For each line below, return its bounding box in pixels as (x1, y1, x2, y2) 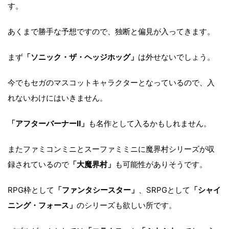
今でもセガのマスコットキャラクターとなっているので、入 (8, 77, 215, 87)
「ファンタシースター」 (54, 185, 139, 195)
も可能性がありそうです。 (115, 159, 207, 169)
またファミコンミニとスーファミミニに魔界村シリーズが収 (8, 144, 215, 154)
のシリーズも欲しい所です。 (77, 200, 176, 210)
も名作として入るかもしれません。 (88, 118, 211, 128)
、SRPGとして (139, 185, 190, 195)
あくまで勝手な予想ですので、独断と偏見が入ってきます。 (8, 26, 215, 36)
